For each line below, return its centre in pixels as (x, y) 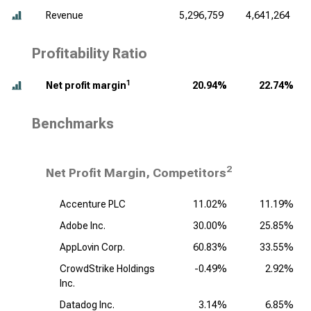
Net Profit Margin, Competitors (136, 173)
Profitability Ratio (90, 53)
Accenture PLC (93, 204)
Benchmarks (73, 124)
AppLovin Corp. (92, 247)
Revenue (65, 15)
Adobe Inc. (83, 226)
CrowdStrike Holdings (107, 269)
